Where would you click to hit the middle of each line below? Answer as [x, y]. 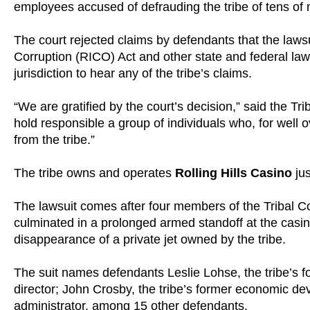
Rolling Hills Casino [234, 173]
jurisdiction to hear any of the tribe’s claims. [133, 73]
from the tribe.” [54, 139]
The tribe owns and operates [94, 173]
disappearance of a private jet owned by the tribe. [150, 239]
